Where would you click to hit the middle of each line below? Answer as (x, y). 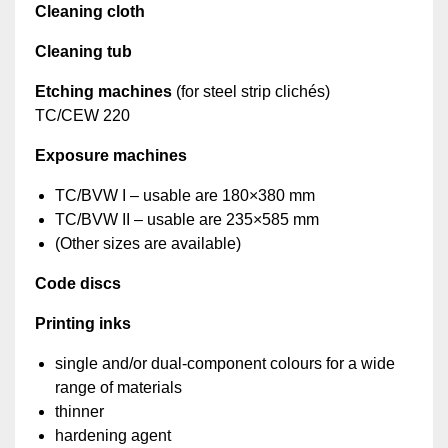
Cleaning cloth (90, 12)
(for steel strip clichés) (251, 92)
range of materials (118, 388)
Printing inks (83, 324)
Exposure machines (111, 156)
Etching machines (103, 92)
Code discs (78, 284)
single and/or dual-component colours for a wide (225, 364)
